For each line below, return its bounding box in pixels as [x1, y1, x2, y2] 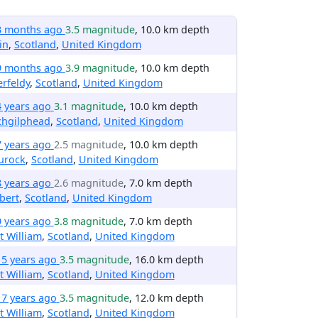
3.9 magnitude [65, 61, 135, 75]
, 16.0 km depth [128, 253, 204, 266]
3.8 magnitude [53, 214, 124, 228]
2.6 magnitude [53, 176, 124, 190]
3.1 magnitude [53, 99, 124, 113]
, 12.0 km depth [128, 291, 204, 305]
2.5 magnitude [53, 138, 124, 151]
